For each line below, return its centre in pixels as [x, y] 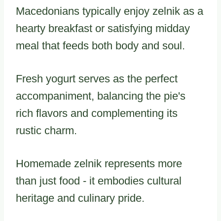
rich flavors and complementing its [97, 113]
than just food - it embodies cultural [99, 181]
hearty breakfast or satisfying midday [103, 29]
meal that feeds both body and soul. [100, 46]
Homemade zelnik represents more [99, 164]
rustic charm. [46, 131]
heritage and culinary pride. [80, 198]
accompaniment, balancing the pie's [101, 96]
